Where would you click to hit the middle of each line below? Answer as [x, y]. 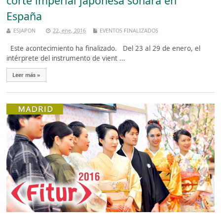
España [24, 16]
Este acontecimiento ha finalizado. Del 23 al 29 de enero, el [104, 48]
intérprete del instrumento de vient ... [66, 58]
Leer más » [27, 75]
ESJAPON [25, 30]
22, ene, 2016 [70, 30]
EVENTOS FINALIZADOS [129, 30]
